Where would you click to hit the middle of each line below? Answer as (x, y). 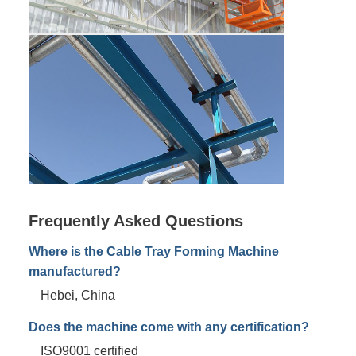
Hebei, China (78, 294)
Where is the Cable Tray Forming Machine (154, 251)
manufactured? (75, 271)
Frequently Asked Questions (136, 221)
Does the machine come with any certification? (169, 326)
